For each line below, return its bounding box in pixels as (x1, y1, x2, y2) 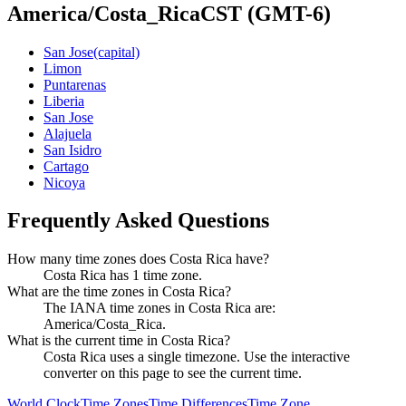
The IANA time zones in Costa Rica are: (43, 300, 275, 316)
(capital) (93, 43, 140, 60)
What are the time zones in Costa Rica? (7, 284, 231, 300)
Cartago (43, 158, 89, 174)
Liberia (43, 92, 84, 109)
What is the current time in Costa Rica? (7, 333, 230, 349)
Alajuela (43, 125, 92, 141)
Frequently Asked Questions (7, 208, 269, 233)
